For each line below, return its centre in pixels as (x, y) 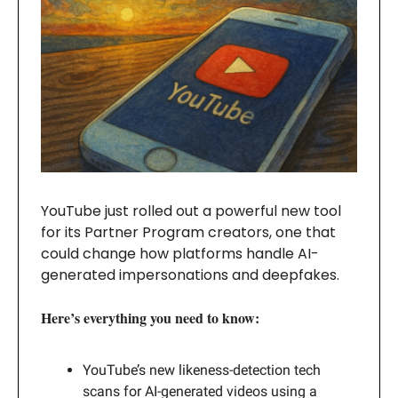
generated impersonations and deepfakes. (190, 275)
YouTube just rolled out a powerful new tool (191, 211)
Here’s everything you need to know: (150, 318)
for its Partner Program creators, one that (188, 233)
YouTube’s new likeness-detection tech (202, 370)
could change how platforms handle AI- (180, 254)
